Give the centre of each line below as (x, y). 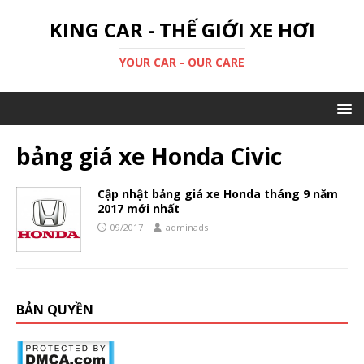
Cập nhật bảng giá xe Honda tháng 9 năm (218, 194)
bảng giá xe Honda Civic (149, 156)
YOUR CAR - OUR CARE (182, 62)
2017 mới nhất (139, 208)
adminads (187, 227)
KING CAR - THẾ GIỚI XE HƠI (182, 30)
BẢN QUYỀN (55, 310)
